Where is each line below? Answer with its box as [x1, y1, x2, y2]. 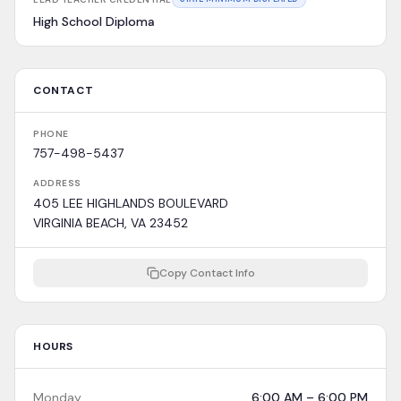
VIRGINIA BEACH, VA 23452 [33, 215, 188, 231]
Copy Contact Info [158, 266, 255, 280]
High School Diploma [33, 13, 155, 30]
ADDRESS [33, 177, 81, 189]
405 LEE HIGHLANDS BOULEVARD [33, 195, 228, 211]
